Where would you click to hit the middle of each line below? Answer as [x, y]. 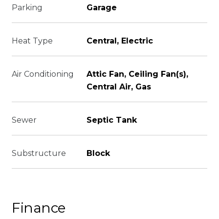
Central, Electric [120, 41]
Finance [39, 208]
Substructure [39, 153]
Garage [102, 8]
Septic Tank [112, 120]
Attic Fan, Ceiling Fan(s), [137, 74]
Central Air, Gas [119, 87]
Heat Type [32, 41]
